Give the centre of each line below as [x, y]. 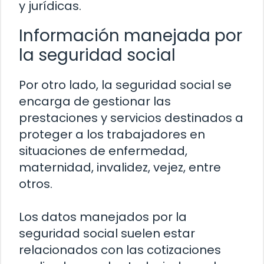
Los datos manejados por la [103, 217]
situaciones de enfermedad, [103, 151]
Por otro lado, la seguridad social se [125, 85]
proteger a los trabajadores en [112, 135]
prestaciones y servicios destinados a [131, 118]
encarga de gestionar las [95, 102]
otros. [36, 184]
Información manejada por [131, 36]
